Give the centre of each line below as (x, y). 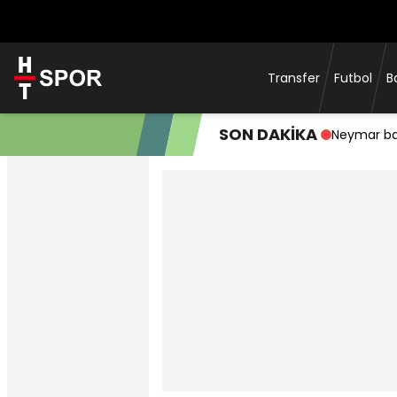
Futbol (354, 78)
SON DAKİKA (268, 134)
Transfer (294, 78)
